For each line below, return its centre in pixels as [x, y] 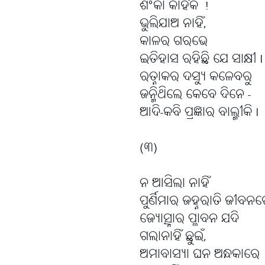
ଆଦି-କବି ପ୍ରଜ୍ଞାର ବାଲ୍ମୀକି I [199, 113]
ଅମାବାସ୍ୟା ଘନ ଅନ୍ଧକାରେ [200, 255]
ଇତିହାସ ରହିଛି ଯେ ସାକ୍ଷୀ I [201, 60]
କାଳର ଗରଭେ [174, 42]
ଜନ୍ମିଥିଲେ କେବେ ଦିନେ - [195, 95]
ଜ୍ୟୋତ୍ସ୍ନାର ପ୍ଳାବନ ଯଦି [189, 219]
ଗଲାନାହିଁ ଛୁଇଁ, [173, 237]
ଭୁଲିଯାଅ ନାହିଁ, [173, 24]
